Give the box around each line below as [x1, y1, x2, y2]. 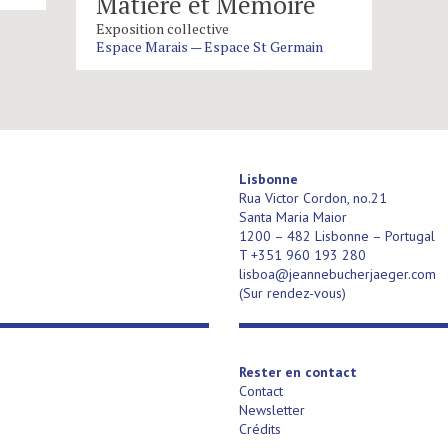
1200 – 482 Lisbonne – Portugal [239, 227, 435, 245]
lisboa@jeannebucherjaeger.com [239, 265, 436, 283]
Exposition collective [95, 19, 229, 38]
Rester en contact [239, 363, 357, 381]
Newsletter [239, 401, 305, 419]
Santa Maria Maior [239, 208, 347, 226]
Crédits [239, 420, 281, 438]
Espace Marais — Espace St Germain [95, 37, 323, 56]
